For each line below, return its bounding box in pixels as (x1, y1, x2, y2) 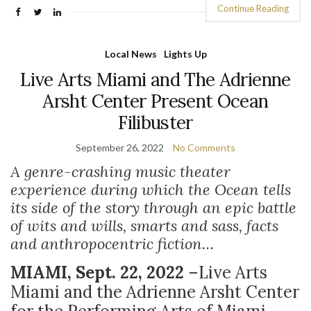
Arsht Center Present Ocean (42, 90, 269, 112)
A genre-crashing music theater (10, 162, 230, 181)
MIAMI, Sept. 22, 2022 (10, 262, 188, 283)
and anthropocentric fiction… (10, 234, 214, 253)
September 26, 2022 (76, 142, 164, 153)
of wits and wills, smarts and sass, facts (10, 216, 278, 235)
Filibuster (118, 111, 193, 134)
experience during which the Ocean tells (10, 180, 291, 199)
